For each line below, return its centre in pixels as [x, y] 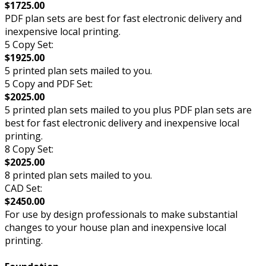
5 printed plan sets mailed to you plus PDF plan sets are [128, 110]
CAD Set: [23, 189]
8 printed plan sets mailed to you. [78, 175]
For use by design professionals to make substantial [121, 215]
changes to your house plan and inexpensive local [115, 228]
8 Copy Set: [29, 149]
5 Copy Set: [29, 45]
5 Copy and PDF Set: [49, 84]
